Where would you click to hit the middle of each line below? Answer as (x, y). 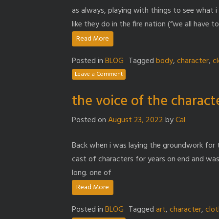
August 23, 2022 (136, 120)
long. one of (92, 173)
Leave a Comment (99, 75)
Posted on (90, 120)
